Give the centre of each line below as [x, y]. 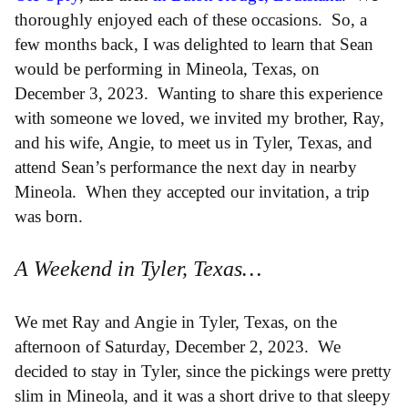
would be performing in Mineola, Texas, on [167, 68]
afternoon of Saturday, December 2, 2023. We [178, 346]
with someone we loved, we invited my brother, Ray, [199, 117]
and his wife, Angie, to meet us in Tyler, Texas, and [194, 142]
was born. [49, 216]
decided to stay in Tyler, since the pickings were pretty [203, 371]
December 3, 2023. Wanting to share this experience [199, 93]
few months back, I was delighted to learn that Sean [194, 44]
